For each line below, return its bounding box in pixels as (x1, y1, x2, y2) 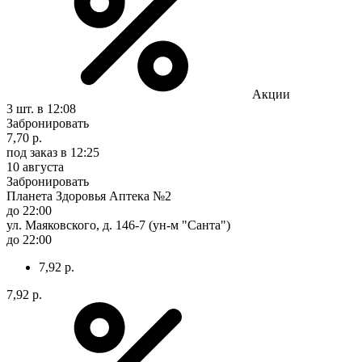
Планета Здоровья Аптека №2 (6, 188, 171, 203)
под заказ (6, 145, 57, 159)
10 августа (6, 159, 64, 174)
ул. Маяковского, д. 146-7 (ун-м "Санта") (6, 217, 230, 232)
